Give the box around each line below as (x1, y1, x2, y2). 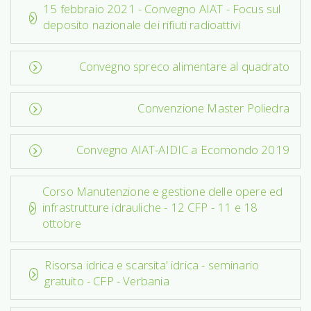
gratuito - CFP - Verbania (44, 272, 169, 289)
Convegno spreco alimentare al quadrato (78, 58, 289, 74)
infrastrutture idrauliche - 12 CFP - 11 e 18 (42, 199, 258, 215)
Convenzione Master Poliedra (137, 99, 289, 116)
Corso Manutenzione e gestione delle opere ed (42, 183, 283, 199)
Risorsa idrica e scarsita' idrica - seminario (44, 256, 260, 273)
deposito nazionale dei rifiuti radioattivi (43, 16, 241, 33)
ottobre (42, 215, 82, 231)
